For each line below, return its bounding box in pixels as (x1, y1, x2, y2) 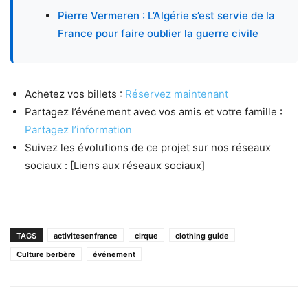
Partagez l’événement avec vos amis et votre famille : (25, 105, 283, 119)
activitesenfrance (54, 231, 118, 241)
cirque (135, 231, 158, 241)
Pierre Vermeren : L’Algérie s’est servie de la (58, 9, 275, 23)
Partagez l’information (25, 123, 132, 137)
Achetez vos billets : (25, 87, 125, 101)
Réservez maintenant (125, 87, 228, 101)
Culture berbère (16, 250, 76, 260)
